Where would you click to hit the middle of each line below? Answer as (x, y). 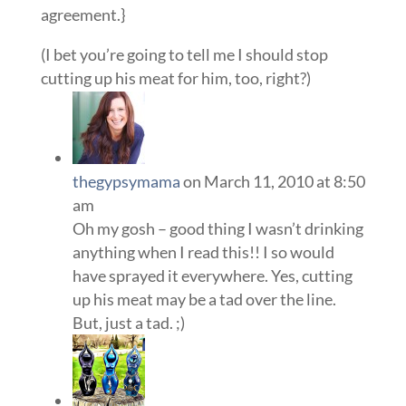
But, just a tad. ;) (128, 323)
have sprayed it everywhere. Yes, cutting (212, 275)
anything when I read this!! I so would (203, 252)
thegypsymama (126, 181)
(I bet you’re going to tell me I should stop (184, 54)
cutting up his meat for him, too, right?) (175, 78)
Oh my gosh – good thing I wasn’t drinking (217, 228)
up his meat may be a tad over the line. (204, 299)
